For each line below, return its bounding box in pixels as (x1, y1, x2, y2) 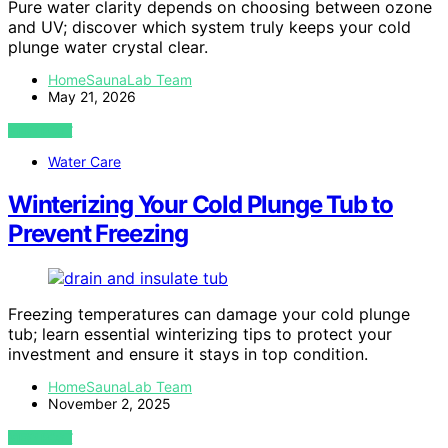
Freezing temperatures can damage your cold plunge (8, 303, 410, 324)
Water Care (48, 153, 121, 171)
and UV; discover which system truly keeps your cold (8, 17, 411, 38)
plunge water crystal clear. (8, 37, 208, 58)
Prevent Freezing (8, 219, 188, 249)
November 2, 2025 (48, 394, 171, 412)
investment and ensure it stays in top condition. (8, 343, 368, 364)
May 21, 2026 (48, 88, 136, 106)
